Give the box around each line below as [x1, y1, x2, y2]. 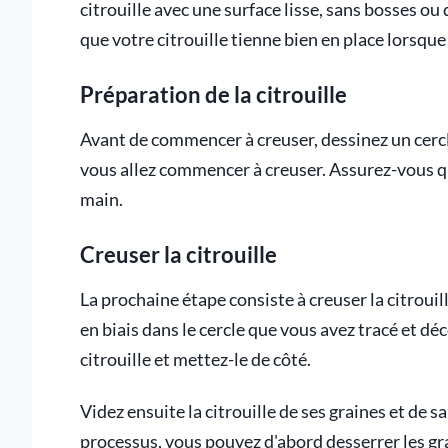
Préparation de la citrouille [80, 80, 347, 108]
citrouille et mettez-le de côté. [80, 348, 311, 370]
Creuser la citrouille [80, 240, 277, 268]
